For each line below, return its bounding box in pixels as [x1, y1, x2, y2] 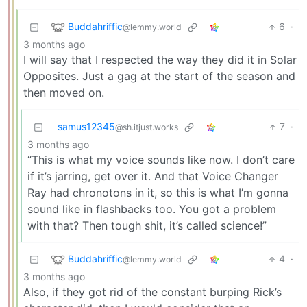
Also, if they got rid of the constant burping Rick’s [23, 285, 282, 299]
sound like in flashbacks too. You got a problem [27, 202, 276, 217]
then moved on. [23, 86, 104, 100]
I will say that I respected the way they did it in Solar [23, 53, 297, 67]
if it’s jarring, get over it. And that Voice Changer [27, 169, 278, 184]
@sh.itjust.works [115, 122, 178, 133]
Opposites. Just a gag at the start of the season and [23, 69, 295, 84]
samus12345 [58, 121, 115, 133]
